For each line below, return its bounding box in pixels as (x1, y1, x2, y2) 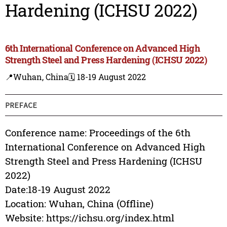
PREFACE (5, 100, 37, 110)
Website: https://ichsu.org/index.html (5, 211, 174, 224)
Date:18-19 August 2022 (5, 183, 110, 196)
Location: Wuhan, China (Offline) (5, 197, 154, 210)
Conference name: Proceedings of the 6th (5, 126, 191, 139)
